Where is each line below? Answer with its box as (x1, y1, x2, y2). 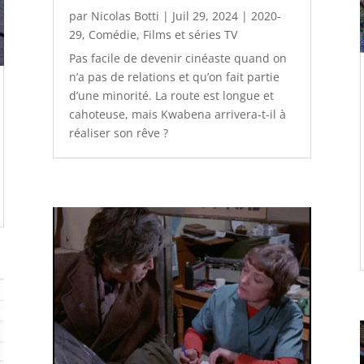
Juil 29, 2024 (171, 8, 238, 24)
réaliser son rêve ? (68, 125, 168, 141)
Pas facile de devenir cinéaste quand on (68, 50, 287, 67)
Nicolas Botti (90, 8, 159, 24)
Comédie (88, 27, 136, 43)
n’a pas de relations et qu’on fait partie (68, 69, 279, 85)
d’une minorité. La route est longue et (68, 88, 274, 104)
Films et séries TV (142, 27, 237, 43)
